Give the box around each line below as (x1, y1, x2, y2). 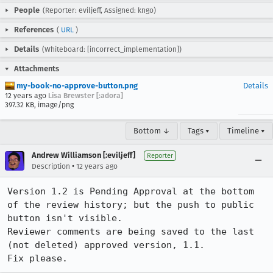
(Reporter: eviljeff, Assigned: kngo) (43, 6, 156, 15)
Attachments (14, 64, 59, 73)
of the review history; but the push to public (7, 199, 254, 210)
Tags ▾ (188, 126, 210, 135)
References (14, 25, 54, 34)
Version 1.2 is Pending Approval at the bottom (7, 186, 254, 197)
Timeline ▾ (227, 126, 265, 135)
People (14, 5, 40, 15)
